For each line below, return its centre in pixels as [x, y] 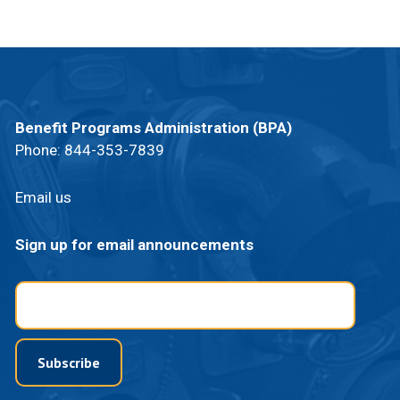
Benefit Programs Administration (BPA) [153, 128]
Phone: [39, 150]
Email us [43, 197]
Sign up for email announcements [134, 245]
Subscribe [68, 362]
